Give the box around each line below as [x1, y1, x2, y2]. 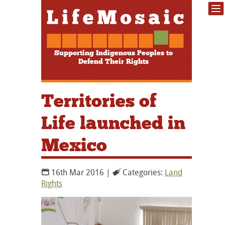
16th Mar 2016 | [49, 166, 113, 178]
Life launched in [41, 111, 185, 134]
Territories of [41, 89, 157, 112]
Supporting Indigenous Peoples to [54, 48, 173, 57]
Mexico [41, 134, 107, 156]
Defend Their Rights [78, 57, 149, 66]
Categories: [121, 166, 165, 178]
